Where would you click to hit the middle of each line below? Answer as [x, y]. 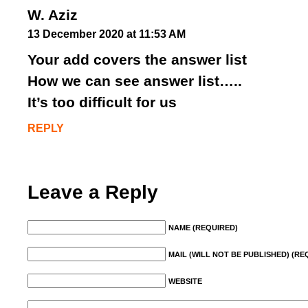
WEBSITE [185, 281]
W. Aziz [53, 15]
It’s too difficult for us [102, 102]
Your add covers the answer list [137, 59]
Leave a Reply [93, 192]
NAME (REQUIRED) [203, 228]
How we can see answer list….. [135, 81]
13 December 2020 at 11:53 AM [107, 34]
